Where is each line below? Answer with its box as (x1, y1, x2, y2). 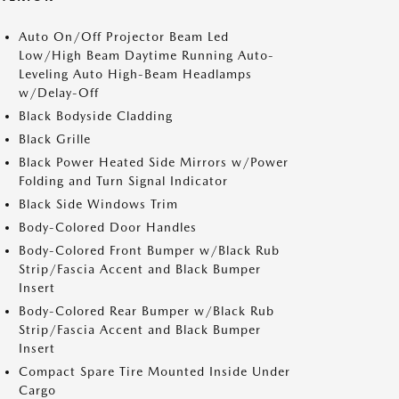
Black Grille (19, 132, 91, 146)
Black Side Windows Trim (19, 197, 178, 211)
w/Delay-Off (19, 85, 99, 100)
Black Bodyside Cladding (19, 109, 173, 123)
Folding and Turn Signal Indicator (19, 174, 228, 188)
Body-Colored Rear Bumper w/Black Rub (19, 304, 274, 318)
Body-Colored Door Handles (19, 220, 197, 234)
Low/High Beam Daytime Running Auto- (19, 48, 274, 62)
